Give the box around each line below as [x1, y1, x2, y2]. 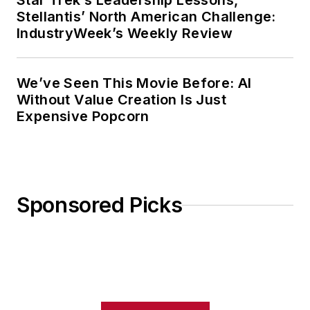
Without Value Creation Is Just [17, 91, 226, 109]
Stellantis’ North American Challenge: [17, 8, 276, 26]
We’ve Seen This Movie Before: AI [17, 75, 252, 92]
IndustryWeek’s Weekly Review [17, 25, 233, 42]
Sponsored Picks [17, 192, 183, 218]
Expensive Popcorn [17, 108, 149, 125]
